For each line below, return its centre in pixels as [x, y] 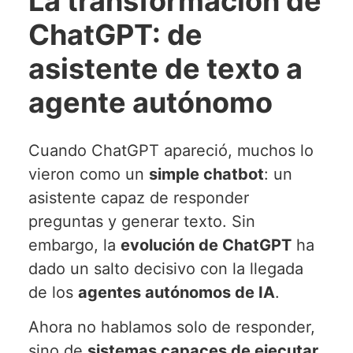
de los [53, 292]
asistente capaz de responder [138, 197]
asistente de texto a [165, 68]
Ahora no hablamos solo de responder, [171, 327]
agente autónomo [150, 102]
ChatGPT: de [115, 34]
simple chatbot [206, 174]
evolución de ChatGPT [206, 245]
